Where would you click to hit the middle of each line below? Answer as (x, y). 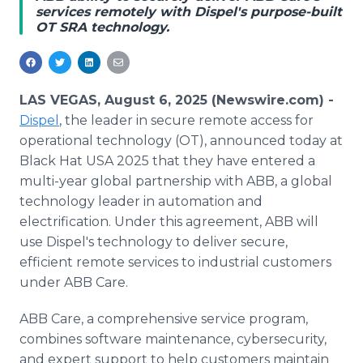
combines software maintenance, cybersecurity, (173, 339)
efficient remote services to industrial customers (175, 262)
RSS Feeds (84, 28)
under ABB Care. (74, 282)
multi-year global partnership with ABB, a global (176, 181)
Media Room (93, 13)
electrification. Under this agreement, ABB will (169, 222)
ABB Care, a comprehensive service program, (164, 319)
